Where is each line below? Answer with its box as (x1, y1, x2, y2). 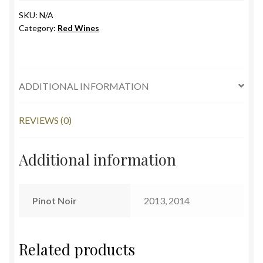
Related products (19, 238, 135, 259)
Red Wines (58, 22, 99, 33)
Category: (19, 22, 58, 33)
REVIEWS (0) (19, 114, 72, 126)
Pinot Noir (32, 195, 77, 207)
